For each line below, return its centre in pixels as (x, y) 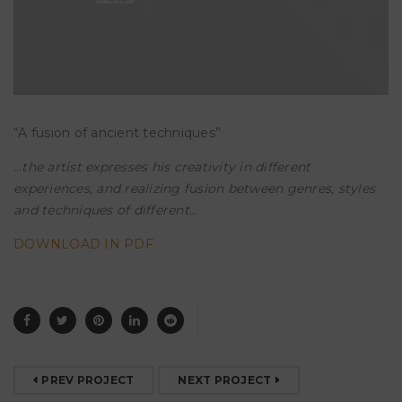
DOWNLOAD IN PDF (83, 244)
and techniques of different (101, 210)
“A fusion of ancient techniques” (117, 132)
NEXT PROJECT (225, 380)
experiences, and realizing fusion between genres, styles (194, 188)
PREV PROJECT (88, 380)
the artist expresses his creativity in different (166, 166)
